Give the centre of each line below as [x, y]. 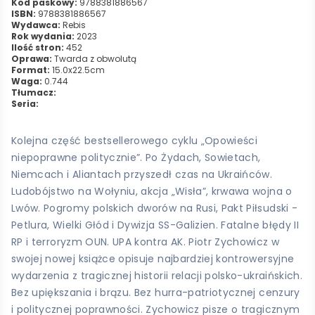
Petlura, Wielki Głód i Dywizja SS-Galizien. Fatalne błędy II [155, 225]
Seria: [25, 103]
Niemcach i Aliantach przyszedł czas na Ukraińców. [142, 174]
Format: [31, 70]
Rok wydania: [43, 36]
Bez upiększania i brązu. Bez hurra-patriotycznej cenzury [156, 292]
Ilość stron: [38, 47]
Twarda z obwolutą [94, 58]
